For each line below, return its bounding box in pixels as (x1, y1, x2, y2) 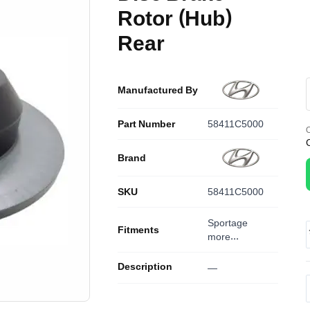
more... (208, 230, 239, 242)
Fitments (118, 224, 159, 235)
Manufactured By (118, 84, 198, 95)
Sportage (208, 217, 248, 228)
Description (118, 260, 172, 272)
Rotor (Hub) (118, 5, 232, 30)
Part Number (118, 118, 175, 129)
